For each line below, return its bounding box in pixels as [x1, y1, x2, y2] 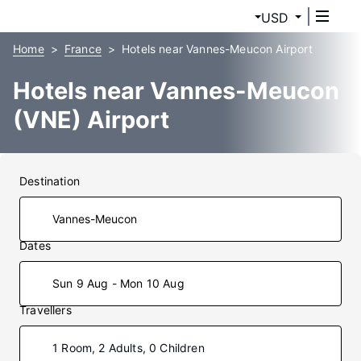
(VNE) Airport [13, 106, 169, 134]
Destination [19, 174, 80, 188]
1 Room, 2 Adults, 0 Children [52, 341, 205, 355]
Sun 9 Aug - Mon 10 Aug [52, 276, 185, 290]
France [64, 42, 102, 56]
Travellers [19, 303, 72, 317]
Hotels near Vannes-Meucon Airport [122, 42, 313, 56]
